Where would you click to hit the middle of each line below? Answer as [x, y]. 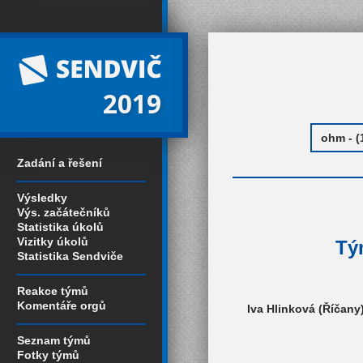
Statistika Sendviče [70, 256]
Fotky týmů [48, 355]
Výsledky [42, 198]
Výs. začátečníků [64, 212]
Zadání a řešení [60, 163]
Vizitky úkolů [53, 241]
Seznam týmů [54, 340]
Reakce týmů [53, 291]
